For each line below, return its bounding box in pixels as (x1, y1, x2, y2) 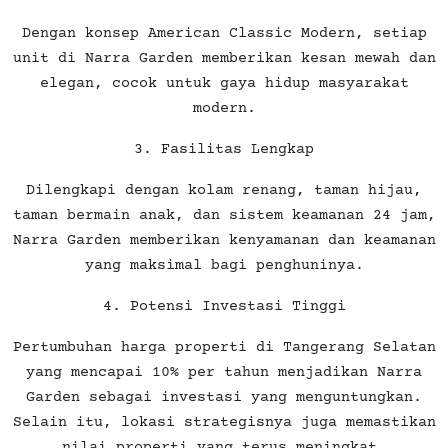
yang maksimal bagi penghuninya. (84, 256, 364, 274)
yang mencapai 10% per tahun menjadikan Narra (26, 363, 422, 381)
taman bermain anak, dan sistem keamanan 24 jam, (12, 206, 436, 224)
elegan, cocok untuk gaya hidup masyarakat (39, 74, 409, 92)
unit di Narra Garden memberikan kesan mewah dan (12, 49, 436, 67)
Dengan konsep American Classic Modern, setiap (21, 24, 427, 42)
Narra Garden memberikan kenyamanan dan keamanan (12, 231, 436, 249)
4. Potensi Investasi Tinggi (102, 297, 346, 315)
